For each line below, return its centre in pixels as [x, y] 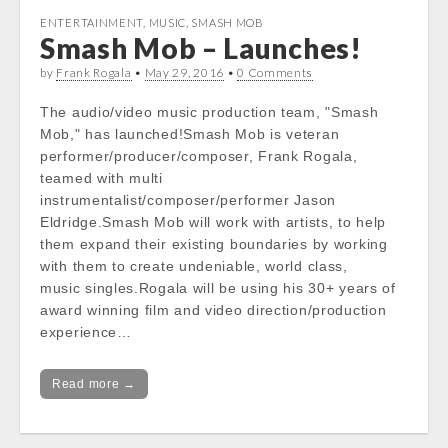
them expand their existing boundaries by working [214, 244]
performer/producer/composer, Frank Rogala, [199, 156]
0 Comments [275, 72]
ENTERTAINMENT [92, 22]
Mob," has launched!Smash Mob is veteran [190, 134]
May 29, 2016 [184, 72]
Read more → [94, 384]
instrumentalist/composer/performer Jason [188, 200]
